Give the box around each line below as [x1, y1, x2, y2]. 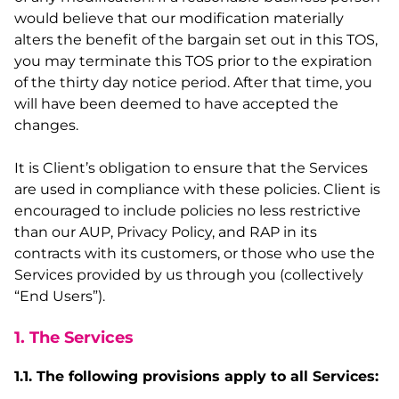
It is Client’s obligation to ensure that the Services [14, 159, 368, 176]
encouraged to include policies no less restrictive [14, 202, 361, 219]
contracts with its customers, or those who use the [14, 245, 375, 262]
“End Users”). [14, 288, 105, 305]
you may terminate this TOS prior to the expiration [14, 53, 372, 69]
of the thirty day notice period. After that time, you [14, 74, 372, 91]
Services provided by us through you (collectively [14, 266, 363, 283]
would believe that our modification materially [14, 10, 344, 27]
